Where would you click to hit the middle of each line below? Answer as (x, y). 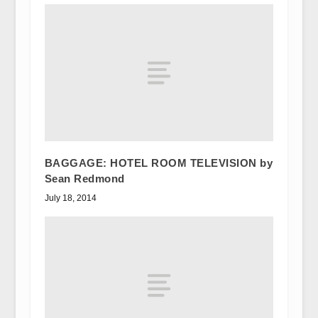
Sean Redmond (84, 179)
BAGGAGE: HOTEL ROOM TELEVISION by (159, 163)
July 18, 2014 (70, 198)
